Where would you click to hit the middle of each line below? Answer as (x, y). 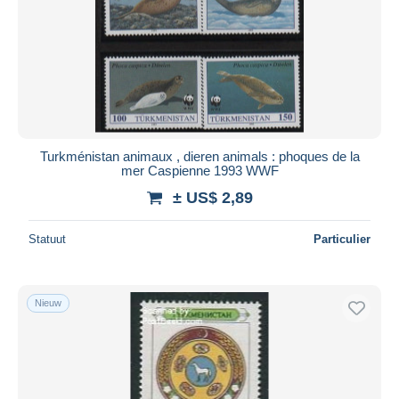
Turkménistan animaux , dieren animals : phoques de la (199, 156)
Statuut (47, 239)
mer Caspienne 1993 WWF (199, 170)
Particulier (342, 239)
